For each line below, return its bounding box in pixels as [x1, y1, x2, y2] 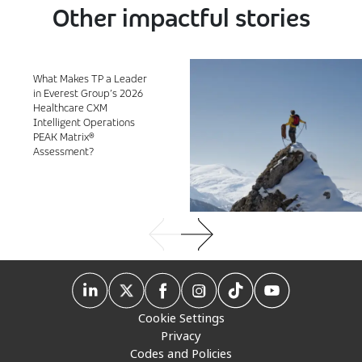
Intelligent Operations [33, 114, 136, 129]
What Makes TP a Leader [33, 70, 148, 86]
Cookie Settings [137, 309, 225, 326]
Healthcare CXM [33, 99, 108, 115]
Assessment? [33, 143, 95, 158]
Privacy [161, 326, 201, 343]
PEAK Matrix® [33, 128, 95, 144]
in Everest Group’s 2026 [33, 85, 144, 100]
